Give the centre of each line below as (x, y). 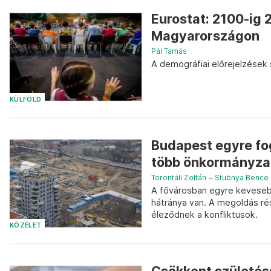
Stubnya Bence (242, 177)
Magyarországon (205, 35)
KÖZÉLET (26, 226)
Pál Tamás (169, 51)
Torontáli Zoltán (179, 177)
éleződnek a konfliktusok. (204, 214)
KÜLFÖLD (26, 99)
